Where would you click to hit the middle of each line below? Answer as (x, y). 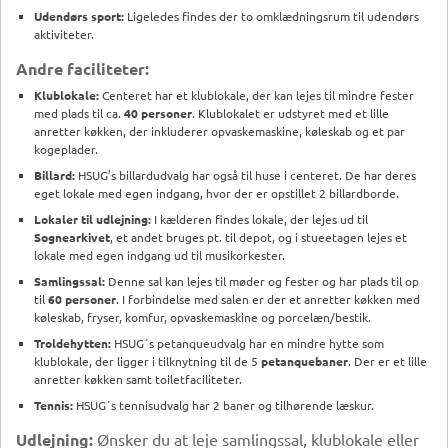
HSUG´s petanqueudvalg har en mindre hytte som (247, 342)
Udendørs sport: (79, 15)
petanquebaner (304, 360)
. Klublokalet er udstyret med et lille (290, 112)
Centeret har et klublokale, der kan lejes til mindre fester (256, 94)
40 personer (158, 112)
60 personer (82, 298)
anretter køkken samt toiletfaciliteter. (138, 378)
